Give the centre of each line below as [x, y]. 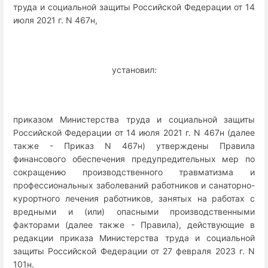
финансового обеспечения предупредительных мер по [134, 159]
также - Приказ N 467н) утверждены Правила [134, 146]
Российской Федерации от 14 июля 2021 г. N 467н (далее [134, 133]
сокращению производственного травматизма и [134, 172]
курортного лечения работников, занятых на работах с [134, 199]
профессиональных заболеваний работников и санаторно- [134, 185]
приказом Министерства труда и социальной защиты [134, 120]
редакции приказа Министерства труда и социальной [134, 238]
